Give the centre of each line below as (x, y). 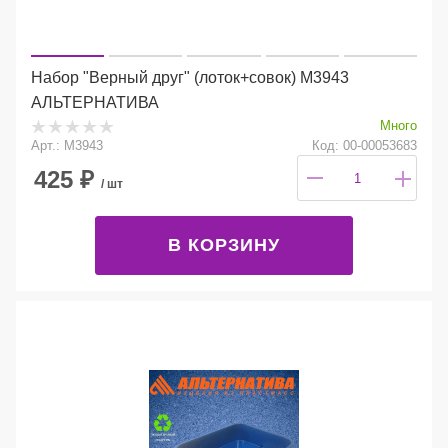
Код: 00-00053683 (364, 146)
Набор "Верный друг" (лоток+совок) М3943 (190, 78)
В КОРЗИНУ (224, 245)
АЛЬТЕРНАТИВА (95, 103)
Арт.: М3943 (67, 146)
